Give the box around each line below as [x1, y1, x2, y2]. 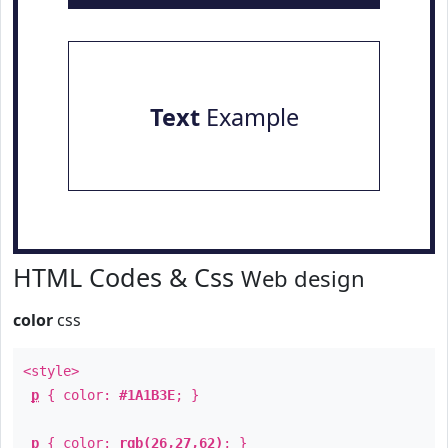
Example [199, 101, 299, 133]
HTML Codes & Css [13, 260, 241, 294]
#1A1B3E [119, 387, 175, 403]
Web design [241, 263, 365, 293]
